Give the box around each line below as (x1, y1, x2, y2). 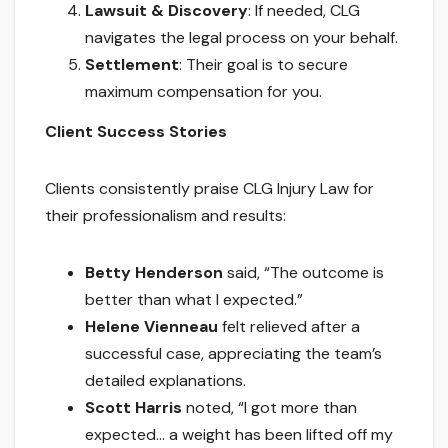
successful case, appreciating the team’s (85, 343, 382, 364)
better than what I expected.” (85, 289, 303, 310)
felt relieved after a (218, 316, 360, 337)
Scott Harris (85, 397, 182, 418)
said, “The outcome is (223, 262, 384, 283)
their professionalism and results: (45, 205, 286, 226)
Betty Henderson (85, 262, 223, 283)
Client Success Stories (45, 121, 227, 142)
